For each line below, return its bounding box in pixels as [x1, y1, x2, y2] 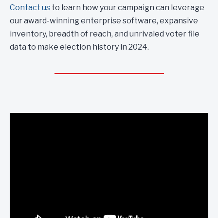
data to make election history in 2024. [10, 42, 149, 52]
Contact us [10, 3, 50, 12]
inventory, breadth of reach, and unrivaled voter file [10, 29, 200, 38]
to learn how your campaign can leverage [50, 3, 204, 12]
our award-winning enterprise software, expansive [10, 16, 198, 25]
